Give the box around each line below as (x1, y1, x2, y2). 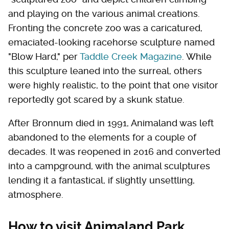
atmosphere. (8, 189, 63, 200)
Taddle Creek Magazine (80, 51, 182, 62)
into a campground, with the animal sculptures (8, 160, 210, 171)
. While (182, 51, 212, 62)
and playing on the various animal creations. (8, 8, 200, 19)
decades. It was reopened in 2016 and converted (8, 146, 220, 157)
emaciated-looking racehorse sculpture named (8, 36, 215, 48)
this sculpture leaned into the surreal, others (8, 65, 202, 76)
